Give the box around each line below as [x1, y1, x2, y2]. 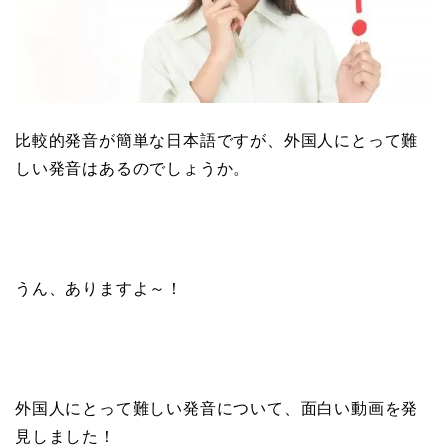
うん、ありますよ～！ [15, 279, 183, 297]
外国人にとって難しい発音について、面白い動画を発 [15, 399, 419, 417]
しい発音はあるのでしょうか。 [15, 159, 251, 177]
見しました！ [15, 427, 116, 445]
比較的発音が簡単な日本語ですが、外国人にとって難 [15, 131, 419, 149]
